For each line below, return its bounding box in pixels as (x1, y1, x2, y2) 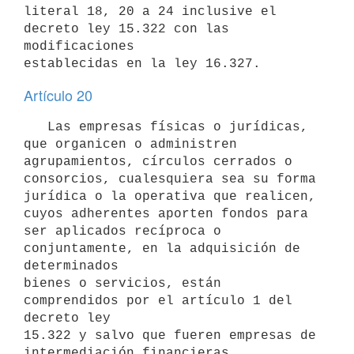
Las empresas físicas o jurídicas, (24, 119, 47, 134)
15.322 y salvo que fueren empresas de (24, 328, 316, 343)
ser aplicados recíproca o (24, 224, 221, 239)
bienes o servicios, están (24, 276, 221, 291)
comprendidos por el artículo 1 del (24, 293, 292, 308)
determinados (24, 258, 119, 273)
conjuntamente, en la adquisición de (24, 241, 300, 256)
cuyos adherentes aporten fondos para (24, 206, 308, 221)
